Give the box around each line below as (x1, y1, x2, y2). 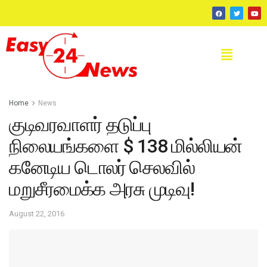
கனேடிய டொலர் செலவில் (9, 156, 195, 179)
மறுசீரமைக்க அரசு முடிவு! (9, 178, 194, 201)
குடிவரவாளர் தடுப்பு (9, 113, 151, 136)
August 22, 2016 (9, 209, 64, 218)
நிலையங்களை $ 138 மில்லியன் (9, 135, 242, 158)
